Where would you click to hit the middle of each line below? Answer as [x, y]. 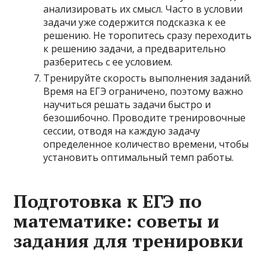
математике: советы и [116, 221]
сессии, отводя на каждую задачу [122, 131]
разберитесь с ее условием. [108, 62]
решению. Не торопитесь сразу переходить [148, 35]
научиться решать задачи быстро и [127, 104]
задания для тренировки [128, 241]
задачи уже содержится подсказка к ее [135, 22]
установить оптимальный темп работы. [139, 157]
